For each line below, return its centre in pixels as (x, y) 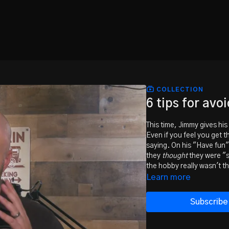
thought (176, 156)
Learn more (168, 177)
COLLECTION (179, 89)
